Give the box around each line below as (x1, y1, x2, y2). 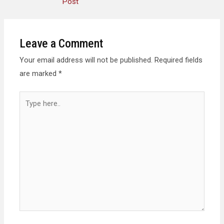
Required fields (154, 55, 203, 64)
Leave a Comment (19, 36, 103, 50)
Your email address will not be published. (19, 55, 153, 64)
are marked (19, 68, 59, 78)
